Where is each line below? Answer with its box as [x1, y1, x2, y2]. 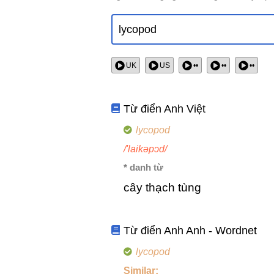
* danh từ [124, 162, 163, 173]
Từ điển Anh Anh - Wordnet [124, 224, 257, 237]
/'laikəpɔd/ [124, 144, 167, 155]
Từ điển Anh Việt [124, 103, 206, 116]
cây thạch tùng [124, 181, 201, 194]
